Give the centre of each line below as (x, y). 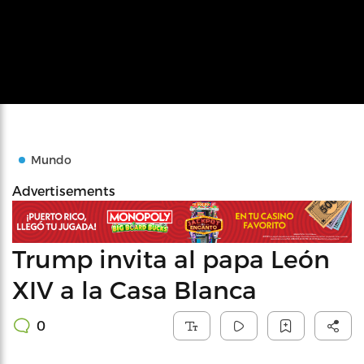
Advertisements (64, 191)
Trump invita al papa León (171, 258)
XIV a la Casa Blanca (134, 289)
